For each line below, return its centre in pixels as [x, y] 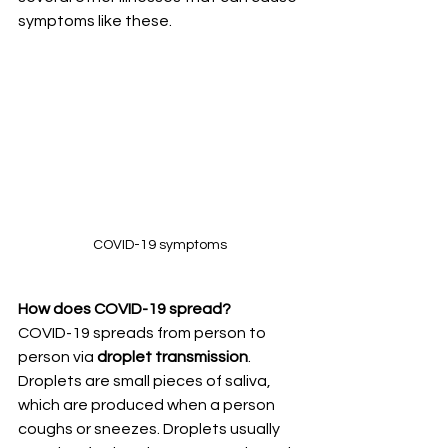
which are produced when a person [148, 404]
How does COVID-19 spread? [124, 308]
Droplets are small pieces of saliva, [146, 380]
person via [57, 356]
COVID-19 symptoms [160, 244]
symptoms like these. [96, 20]
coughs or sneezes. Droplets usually [150, 428]
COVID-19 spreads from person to [143, 332]
